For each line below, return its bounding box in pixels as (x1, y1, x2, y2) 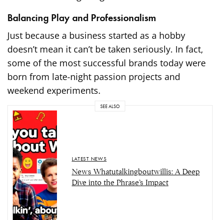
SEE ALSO (100, 103, 120, 110)
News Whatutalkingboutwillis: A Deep (72, 166, 200, 177)
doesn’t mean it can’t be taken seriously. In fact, (7, 43, 204, 55)
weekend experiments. (7, 84, 101, 97)
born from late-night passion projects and (7, 71, 181, 83)
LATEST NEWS (72, 155, 107, 162)
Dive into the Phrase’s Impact (72, 177, 168, 188)
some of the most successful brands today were (7, 57, 206, 69)
